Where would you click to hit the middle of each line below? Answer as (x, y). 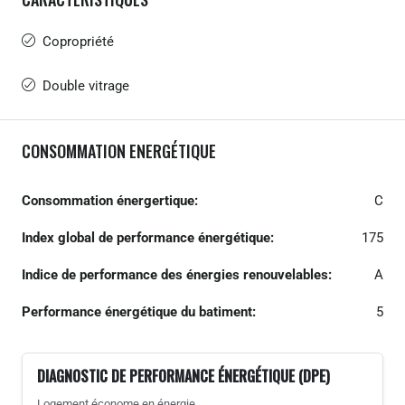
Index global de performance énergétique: (148, 237)
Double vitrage (86, 85)
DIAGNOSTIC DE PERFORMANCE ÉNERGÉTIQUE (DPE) (184, 376)
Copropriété (78, 41)
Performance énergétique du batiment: (139, 311)
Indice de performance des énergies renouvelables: (177, 274)
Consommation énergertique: (110, 200)
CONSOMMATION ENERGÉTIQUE (119, 151)
